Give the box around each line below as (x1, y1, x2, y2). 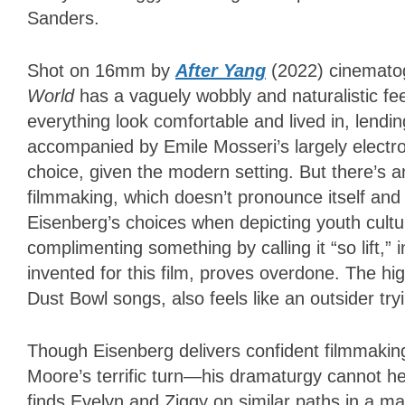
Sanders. (27, 7, 105, 28)
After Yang (175, 60, 266, 80)
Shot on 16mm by (27, 60, 175, 80)
